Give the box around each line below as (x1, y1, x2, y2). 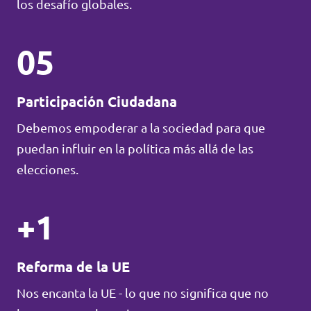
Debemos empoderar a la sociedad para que (17, 121, 265, 135)
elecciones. (17, 162, 78, 177)
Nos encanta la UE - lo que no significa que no (17, 286, 269, 301)
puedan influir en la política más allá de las (17, 142, 253, 156)
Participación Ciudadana (17, 94, 177, 110)
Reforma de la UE (17, 259, 130, 276)
